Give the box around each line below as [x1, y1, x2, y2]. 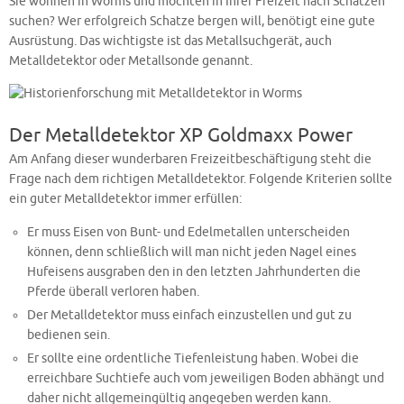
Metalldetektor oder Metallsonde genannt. [9, 53, 252, 69]
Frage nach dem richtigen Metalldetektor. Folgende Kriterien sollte [9, 170, 392, 187]
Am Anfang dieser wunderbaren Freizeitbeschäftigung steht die [9, 151, 372, 167]
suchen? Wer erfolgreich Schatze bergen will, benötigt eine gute [9, 14, 375, 30]
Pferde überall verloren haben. [27, 284, 200, 300]
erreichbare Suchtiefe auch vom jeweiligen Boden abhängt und [27, 371, 385, 387]
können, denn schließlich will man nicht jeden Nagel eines [27, 244, 357, 261]
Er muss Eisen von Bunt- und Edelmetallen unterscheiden [27, 225, 351, 241]
